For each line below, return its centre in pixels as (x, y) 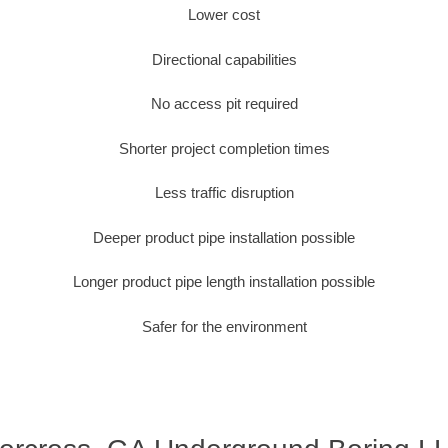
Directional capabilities (224, 59)
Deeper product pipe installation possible (224, 237)
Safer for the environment (224, 326)
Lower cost (224, 15)
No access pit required (224, 104)
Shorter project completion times (224, 148)
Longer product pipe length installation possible (224, 282)
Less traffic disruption (224, 193)
